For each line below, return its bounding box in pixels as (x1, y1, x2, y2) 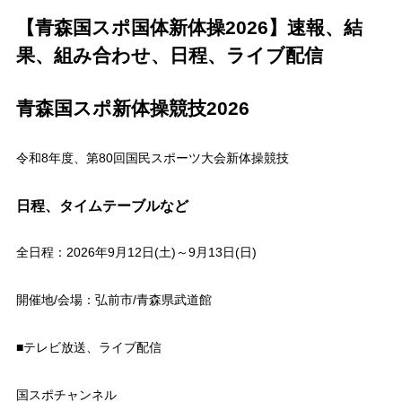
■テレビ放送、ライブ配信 (15, 339, 162, 354)
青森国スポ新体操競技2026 (15, 97, 249, 118)
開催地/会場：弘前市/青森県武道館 (15, 292, 212, 307)
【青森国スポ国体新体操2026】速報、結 (15, 16, 363, 38)
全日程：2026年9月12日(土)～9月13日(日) (15, 244, 257, 259)
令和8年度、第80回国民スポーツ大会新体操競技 (15, 150, 289, 165)
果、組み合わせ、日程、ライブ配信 (15, 44, 323, 66)
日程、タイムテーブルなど (15, 197, 188, 214)
